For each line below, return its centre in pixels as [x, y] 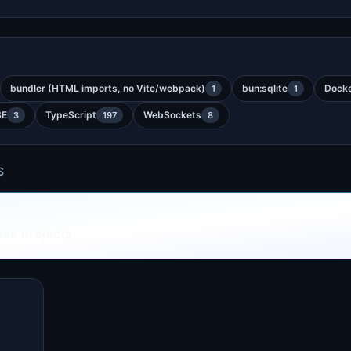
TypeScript [71, 115]
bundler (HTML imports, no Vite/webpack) [108, 88]
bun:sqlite [265, 88]
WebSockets [172, 115]
